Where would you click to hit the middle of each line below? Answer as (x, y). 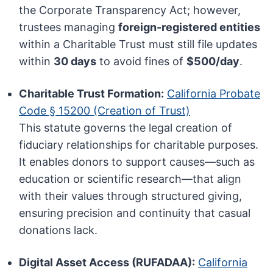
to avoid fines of (142, 62)
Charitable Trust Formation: (92, 94)
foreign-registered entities (190, 27)
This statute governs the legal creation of (126, 128)
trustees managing (69, 27)
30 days (75, 62)
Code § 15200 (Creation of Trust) (105, 111)
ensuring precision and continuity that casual (135, 213)
